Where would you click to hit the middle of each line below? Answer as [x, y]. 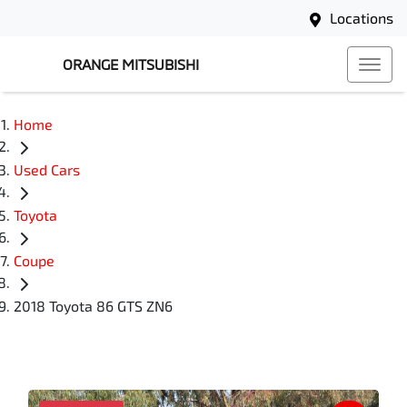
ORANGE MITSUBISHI [131, 64]
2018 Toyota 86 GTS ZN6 [93, 306]
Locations [362, 18]
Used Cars [47, 170]
